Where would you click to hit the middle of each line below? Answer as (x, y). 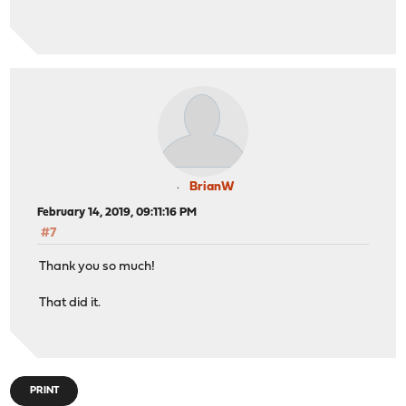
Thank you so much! (97, 266)
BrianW (211, 188)
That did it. (70, 303)
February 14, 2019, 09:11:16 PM (117, 213)
